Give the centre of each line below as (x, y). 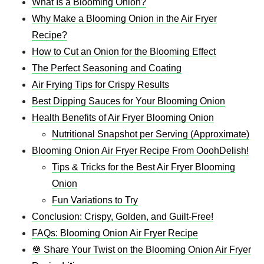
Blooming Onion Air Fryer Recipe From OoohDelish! (140, 151)
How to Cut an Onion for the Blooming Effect (124, 52)
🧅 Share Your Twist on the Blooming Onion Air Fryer (141, 250)
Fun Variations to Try (95, 200)
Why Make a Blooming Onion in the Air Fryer (124, 19)
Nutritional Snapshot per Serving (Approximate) (151, 134)
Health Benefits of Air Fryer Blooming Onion (123, 118)
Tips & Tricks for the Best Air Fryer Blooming (143, 167)
